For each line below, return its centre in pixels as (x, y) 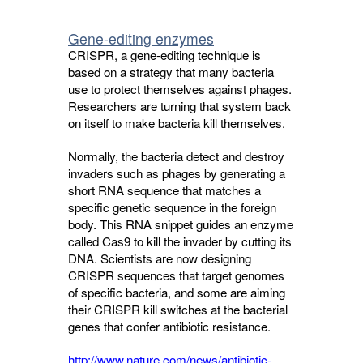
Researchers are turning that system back (179, 106)
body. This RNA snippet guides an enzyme (181, 224)
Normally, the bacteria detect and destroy (176, 156)
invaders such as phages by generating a (177, 173)
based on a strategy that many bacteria (171, 72)
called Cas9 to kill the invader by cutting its (180, 241)
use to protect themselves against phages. (180, 89)
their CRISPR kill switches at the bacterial (178, 309)
